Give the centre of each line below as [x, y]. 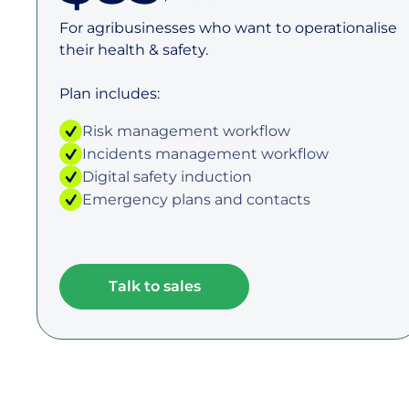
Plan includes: [110, 94]
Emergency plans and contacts [196, 199]
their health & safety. [134, 50]
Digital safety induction [167, 176]
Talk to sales [154, 286]
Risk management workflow [186, 131]
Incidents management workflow [205, 153]
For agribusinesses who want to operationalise [228, 28]
